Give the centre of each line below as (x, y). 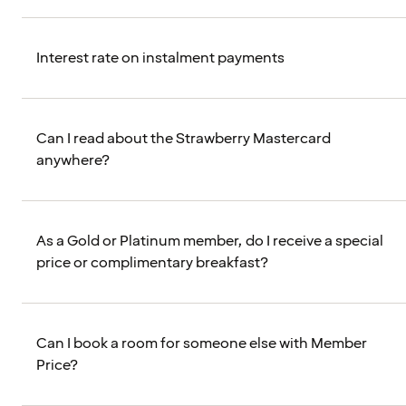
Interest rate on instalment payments (160, 58)
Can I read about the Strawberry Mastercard (184, 139)
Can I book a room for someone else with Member (202, 344)
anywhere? (73, 161)
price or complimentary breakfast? (152, 263)
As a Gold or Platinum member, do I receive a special (210, 242)
